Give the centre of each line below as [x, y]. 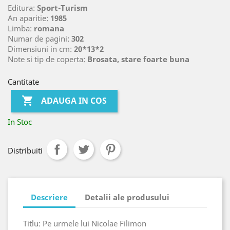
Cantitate [23, 81]
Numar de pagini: [40, 38]
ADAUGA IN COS [74, 100]
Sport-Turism [62, 7]
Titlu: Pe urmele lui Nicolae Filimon [85, 223]
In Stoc [20, 121]
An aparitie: [29, 18]
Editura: [22, 7]
